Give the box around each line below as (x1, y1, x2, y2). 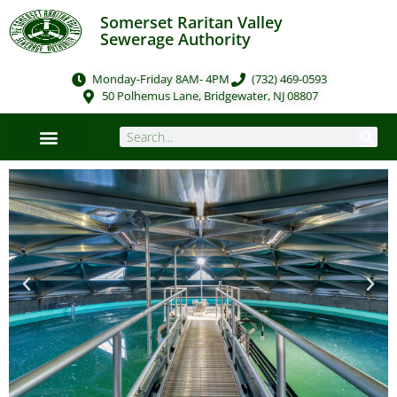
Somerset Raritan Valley (100, 12, 284, 33)
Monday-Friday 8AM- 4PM (92, 71, 230, 87)
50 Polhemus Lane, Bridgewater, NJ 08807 (101, 88, 318, 104)
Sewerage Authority (100, 28, 252, 50)
